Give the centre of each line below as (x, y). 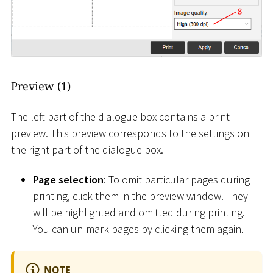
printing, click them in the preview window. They (140, 196)
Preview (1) (41, 86)
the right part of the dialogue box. (87, 149)
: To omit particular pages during (177, 180)
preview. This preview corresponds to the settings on (130, 133)
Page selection (68, 180)
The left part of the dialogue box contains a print (120, 116)
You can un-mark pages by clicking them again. (138, 229)
